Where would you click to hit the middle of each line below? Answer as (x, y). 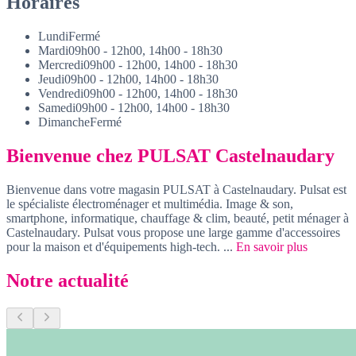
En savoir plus (272, 247)
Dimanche (64, 122)
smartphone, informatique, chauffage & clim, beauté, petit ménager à (178, 218)
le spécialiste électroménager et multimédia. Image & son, (150, 204)
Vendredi (61, 94)
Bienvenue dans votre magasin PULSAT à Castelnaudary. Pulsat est (176, 190)
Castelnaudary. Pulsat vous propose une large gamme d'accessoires (173, 232)
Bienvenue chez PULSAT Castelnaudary (170, 156)
